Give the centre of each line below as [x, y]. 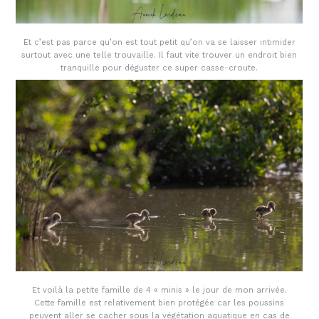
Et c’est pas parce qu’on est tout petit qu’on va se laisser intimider [159, 42]
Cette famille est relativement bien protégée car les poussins [159, 303]
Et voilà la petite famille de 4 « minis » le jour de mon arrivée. [159, 290]
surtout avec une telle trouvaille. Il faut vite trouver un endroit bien [159, 55]
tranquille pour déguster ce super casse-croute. [159, 68]
